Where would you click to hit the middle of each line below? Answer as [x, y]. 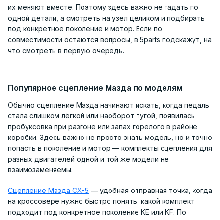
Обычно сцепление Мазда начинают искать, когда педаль [109, 105]
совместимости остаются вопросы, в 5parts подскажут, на [110, 39]
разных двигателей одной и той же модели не [88, 159]
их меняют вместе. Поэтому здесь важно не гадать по [103, 7]
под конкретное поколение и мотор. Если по [85, 28]
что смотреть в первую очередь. [66, 50]
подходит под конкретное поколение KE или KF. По [97, 212]
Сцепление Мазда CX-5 [48, 190]
